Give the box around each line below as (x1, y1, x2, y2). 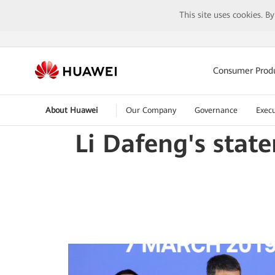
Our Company (125, 106, 176, 115)
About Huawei (45, 106, 98, 115)
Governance (194, 106, 238, 115)
